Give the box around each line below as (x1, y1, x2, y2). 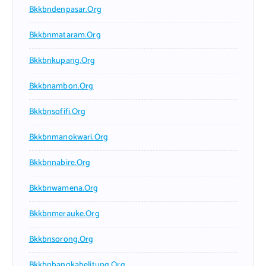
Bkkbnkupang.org (28, 54, 96, 68)
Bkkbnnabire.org (28, 156, 91, 170)
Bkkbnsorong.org (28, 233, 94, 247)
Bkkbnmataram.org (28, 28, 101, 43)
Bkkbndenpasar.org (28, 3, 102, 17)
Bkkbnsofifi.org (28, 105, 86, 119)
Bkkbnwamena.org (28, 182, 99, 196)
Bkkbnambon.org (28, 80, 94, 94)
